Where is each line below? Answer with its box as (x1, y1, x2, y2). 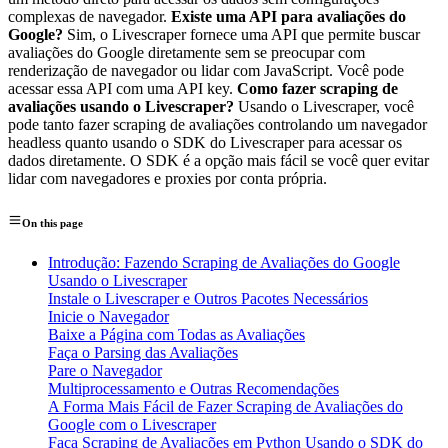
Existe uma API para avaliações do (171, 8, 406, 26)
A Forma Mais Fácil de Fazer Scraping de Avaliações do (48, 398, 403, 416)
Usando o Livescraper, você (234, 98, 414, 116)
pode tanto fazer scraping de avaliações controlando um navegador (8, 116, 427, 134)
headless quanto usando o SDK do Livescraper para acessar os (8, 134, 402, 152)
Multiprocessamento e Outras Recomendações (48, 380, 339, 398)
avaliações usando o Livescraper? (8, 98, 234, 116)
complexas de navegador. (8, 8, 171, 26)
